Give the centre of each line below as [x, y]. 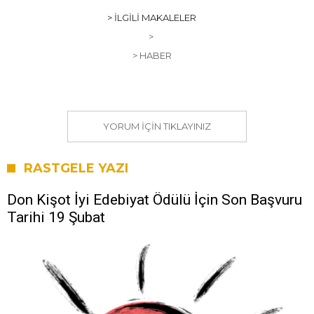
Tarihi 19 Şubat [56, 217]
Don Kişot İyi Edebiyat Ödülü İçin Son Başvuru [155, 199]
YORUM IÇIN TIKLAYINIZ [157, 126]
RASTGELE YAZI [76, 168]
